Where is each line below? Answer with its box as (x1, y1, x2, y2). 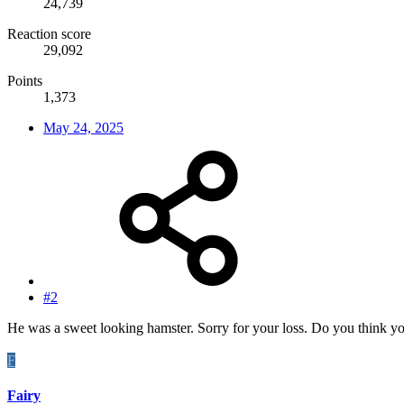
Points (7, 73, 42, 89)
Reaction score (7, 26, 91, 42)
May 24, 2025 (43, 120, 124, 136)
